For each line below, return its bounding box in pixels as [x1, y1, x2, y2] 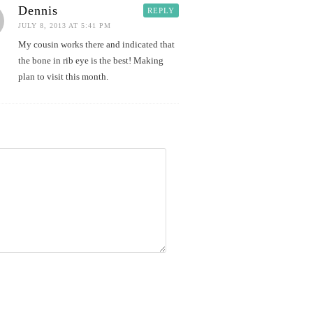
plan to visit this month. [18, 71, 108, 82]
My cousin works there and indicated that [18, 39, 175, 50]
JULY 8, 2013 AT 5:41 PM [18, 22, 111, 29]
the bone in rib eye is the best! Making [18, 55, 163, 66]
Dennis [18, 3, 58, 17]
